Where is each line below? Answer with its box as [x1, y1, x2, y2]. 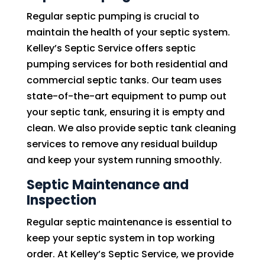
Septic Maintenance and [26, 176, 189, 194]
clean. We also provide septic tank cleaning [26, 121, 236, 135]
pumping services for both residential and [26, 57, 228, 71]
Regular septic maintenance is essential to [26, 215, 232, 229]
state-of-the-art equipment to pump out [26, 89, 227, 103]
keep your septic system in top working [26, 231, 215, 245]
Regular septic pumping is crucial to [26, 9, 199, 23]
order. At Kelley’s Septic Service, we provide [26, 247, 234, 261]
